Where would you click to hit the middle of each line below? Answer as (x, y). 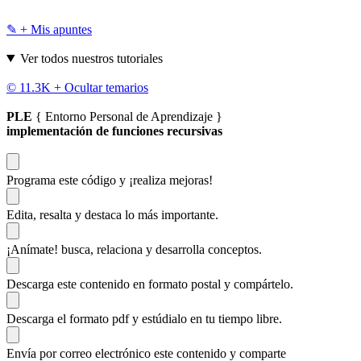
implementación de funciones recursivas (114, 131)
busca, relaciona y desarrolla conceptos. (162, 249)
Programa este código (63, 180)
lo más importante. (172, 214)
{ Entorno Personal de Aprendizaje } (127, 116)
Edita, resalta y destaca (66, 214)
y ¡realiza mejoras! (166, 180)
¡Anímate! (34, 249)
